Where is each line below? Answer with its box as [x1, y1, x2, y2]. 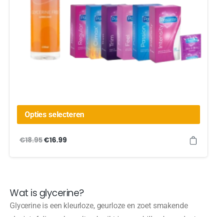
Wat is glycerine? [10, 186, 84, 200]
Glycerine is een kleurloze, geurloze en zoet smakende [10, 201, 188, 211]
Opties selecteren [25, 109, 85, 119]
